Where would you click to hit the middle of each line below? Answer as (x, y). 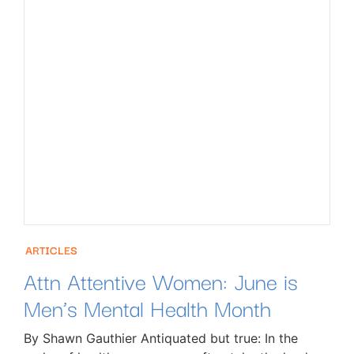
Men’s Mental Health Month (147, 307)
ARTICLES (51, 250)
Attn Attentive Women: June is (161, 281)
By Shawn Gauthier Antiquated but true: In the (161, 339)
